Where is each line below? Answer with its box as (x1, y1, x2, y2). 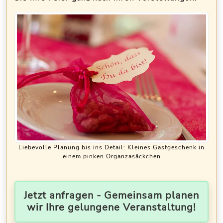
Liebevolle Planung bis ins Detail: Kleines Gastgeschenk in (18, 143, 205, 152)
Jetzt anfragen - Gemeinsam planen (24, 189, 199, 203)
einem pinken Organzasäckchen (62, 152, 161, 161)
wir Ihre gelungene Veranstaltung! (27, 201, 196, 215)
